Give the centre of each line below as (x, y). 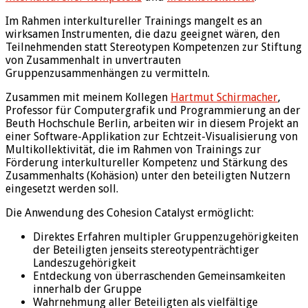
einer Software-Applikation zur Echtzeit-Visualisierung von (152, 136)
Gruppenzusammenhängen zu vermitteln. (108, 73)
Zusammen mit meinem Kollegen (88, 97)
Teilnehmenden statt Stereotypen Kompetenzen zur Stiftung (154, 47)
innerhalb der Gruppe (87, 289)
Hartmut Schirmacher (224, 97)
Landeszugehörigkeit (85, 263)
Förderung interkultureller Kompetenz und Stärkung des (146, 162)
